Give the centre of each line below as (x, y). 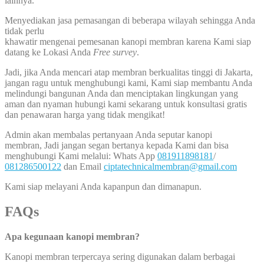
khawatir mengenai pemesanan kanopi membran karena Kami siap (128, 42)
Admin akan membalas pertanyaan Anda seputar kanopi (108, 135)
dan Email (82, 167)
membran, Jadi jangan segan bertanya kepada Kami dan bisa (117, 146)
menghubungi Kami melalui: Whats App (81, 156)
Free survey (115, 52)
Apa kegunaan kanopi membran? (72, 237)
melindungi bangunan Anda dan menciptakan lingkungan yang (121, 94)
